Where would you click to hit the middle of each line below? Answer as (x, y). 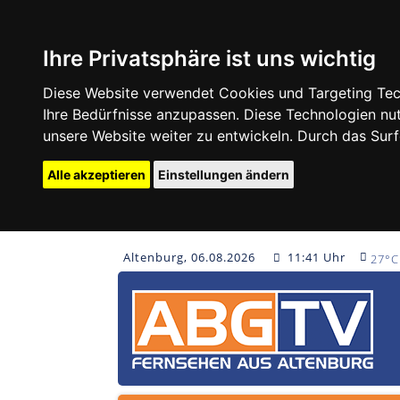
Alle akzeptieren (96, 175)
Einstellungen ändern (224, 175)
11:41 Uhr (315, 257)
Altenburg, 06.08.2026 (191, 257)
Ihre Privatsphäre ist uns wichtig (209, 58)
